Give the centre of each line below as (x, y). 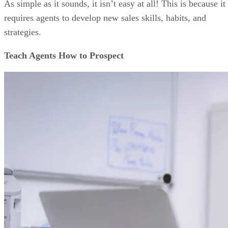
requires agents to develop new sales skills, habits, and (105, 18)
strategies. (24, 32)
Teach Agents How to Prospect (64, 56)
